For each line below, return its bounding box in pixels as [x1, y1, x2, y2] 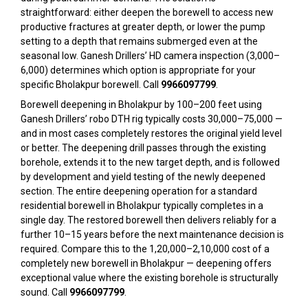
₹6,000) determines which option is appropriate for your [21, 65, 256, 76]
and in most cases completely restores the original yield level [21, 128, 282, 139]
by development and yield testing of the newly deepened [21, 171, 265, 182]
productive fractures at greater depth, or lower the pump [21, 21, 265, 32]
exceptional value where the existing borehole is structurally [21, 272, 278, 283]
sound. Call [21, 287, 69, 298]
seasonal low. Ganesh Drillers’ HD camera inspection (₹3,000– [21, 50, 280, 61]
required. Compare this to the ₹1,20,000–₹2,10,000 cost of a [21, 243, 269, 254]
